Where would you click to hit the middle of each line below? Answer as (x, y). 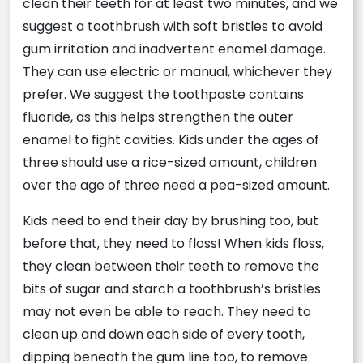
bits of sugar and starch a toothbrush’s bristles (172, 289)
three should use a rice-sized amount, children (170, 163)
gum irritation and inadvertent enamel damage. (174, 49)
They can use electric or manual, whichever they (177, 72)
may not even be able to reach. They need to (167, 312)
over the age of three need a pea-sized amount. (176, 186)
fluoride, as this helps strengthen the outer (158, 117)
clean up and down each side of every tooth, (164, 335)
